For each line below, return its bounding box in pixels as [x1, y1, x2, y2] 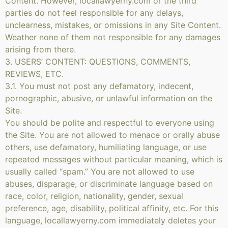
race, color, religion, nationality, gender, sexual [5, 191, 183, 201]
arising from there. [5, 44, 76, 54]
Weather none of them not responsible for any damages [5, 32, 220, 42]
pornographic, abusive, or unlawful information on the [5, 93, 212, 103]
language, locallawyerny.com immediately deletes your [5, 215, 216, 225]
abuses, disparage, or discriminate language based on [5, 179, 213, 189]
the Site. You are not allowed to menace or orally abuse [5, 130, 220, 140]
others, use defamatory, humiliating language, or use [5, 142, 207, 152]
